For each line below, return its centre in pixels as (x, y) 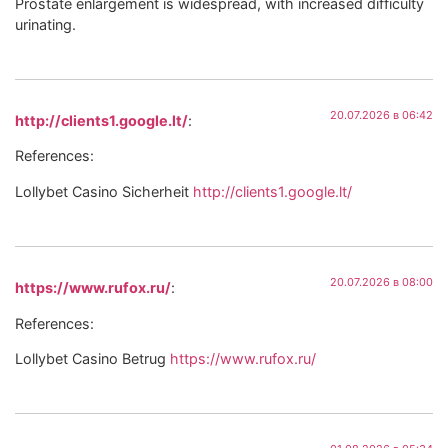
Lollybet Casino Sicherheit (104, 191)
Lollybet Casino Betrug (92, 358)
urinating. (45, 24)
